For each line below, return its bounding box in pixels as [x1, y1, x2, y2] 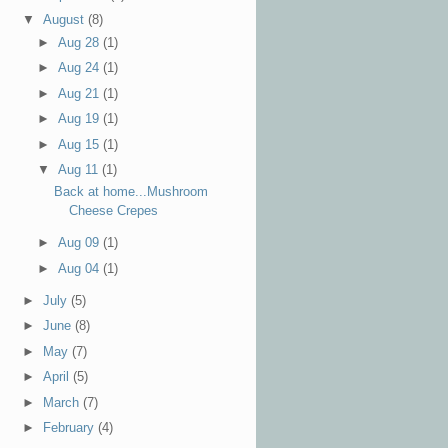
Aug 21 [58, 85, 104, 101]
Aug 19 [58, 111, 104, 127]
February [42, 420, 98, 436]
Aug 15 [58, 136, 104, 152]
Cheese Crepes [69, 203, 159, 219]
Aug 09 [58, 235, 104, 251]
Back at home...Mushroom [54, 184, 209, 200]
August [42, 12, 88, 28]
